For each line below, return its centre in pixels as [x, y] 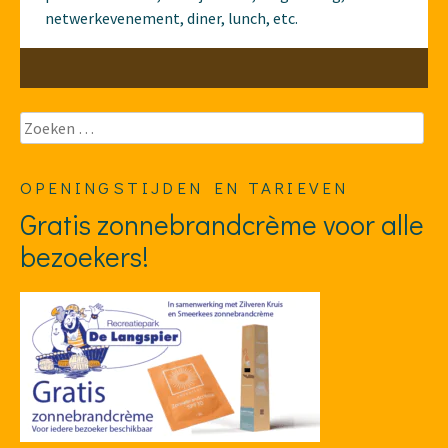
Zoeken [44, 122]
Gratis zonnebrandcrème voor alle [222, 223]
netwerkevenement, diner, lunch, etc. [171, 17]
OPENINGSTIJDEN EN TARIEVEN [184, 187]
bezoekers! [84, 255]
